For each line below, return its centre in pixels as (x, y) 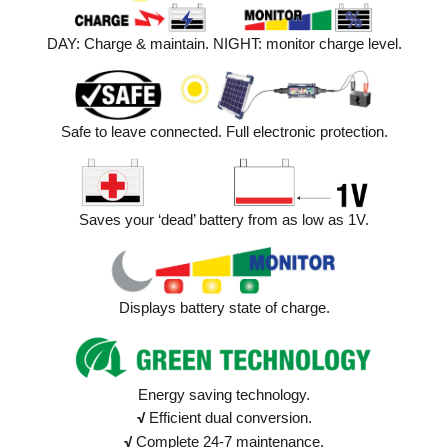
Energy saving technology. (224, 395)
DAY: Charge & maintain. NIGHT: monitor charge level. (224, 43)
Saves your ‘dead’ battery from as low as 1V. (224, 219)
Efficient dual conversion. (228, 418)
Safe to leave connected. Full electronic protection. (224, 131)
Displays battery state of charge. (224, 307)
